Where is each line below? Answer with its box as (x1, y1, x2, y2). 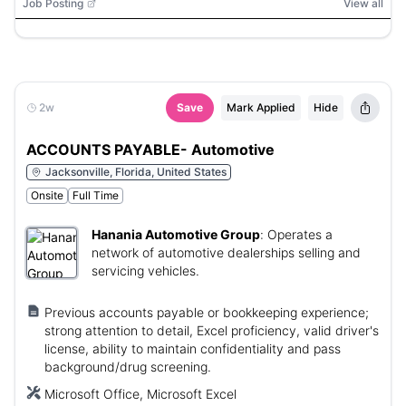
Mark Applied (227, 101, 295, 114)
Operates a (267, 227, 333, 242)
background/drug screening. (44, 359, 211, 374)
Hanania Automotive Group (92, 227, 260, 242)
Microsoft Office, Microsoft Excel (44, 386, 237, 401)
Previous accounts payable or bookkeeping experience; (44, 304, 369, 320)
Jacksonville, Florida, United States (45, 165, 227, 179)
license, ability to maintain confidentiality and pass (44, 341, 341, 356)
